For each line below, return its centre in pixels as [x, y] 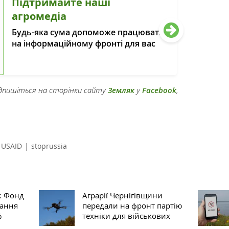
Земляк [121, 90]
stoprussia [49, 146]
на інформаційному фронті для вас [84, 43]
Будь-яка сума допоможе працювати [88, 32]
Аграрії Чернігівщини [122, 195]
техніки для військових [126, 215]
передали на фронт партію [132, 205]
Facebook [159, 90]
